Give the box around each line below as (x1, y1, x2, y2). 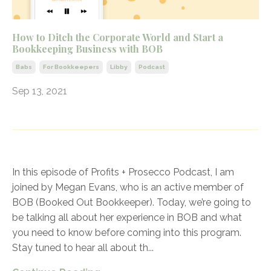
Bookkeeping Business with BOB (12, 42, 163, 56)
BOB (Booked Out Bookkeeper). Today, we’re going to (12, 197, 251, 209)
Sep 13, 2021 (12, 85, 67, 97)
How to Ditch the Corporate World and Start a (12, 31, 223, 44)
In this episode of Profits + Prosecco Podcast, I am (12, 166, 234, 178)
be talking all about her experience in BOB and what (12, 212, 242, 224)
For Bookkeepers (43, 64, 99, 71)
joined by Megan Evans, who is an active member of (12, 181, 244, 194)
